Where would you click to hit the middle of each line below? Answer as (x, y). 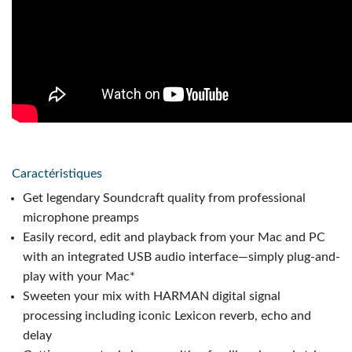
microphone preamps (81, 218)
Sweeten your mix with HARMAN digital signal (152, 297)
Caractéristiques (57, 174)
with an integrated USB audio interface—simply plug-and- (181, 257)
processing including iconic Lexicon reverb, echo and (167, 316)
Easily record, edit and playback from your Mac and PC (174, 238)
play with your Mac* (79, 277)
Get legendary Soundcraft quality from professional (164, 198)
